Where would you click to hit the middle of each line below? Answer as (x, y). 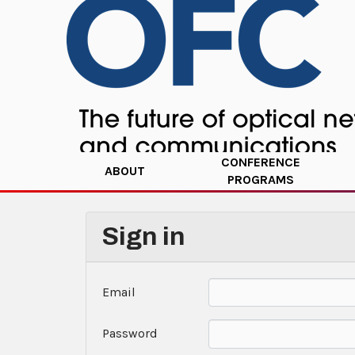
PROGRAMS (261, 179)
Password (130, 334)
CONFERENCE (261, 162)
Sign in (144, 237)
